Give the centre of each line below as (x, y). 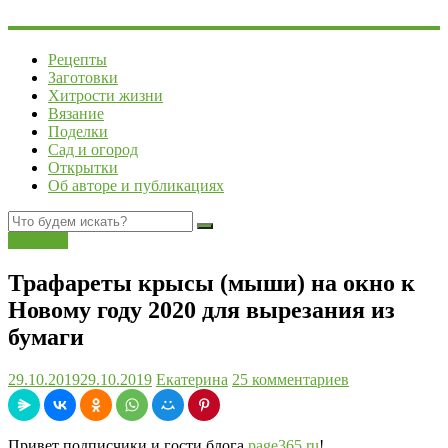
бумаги (46, 337)
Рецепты (77, 60)
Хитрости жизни (105, 96)
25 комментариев (290, 380)
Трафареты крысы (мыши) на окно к (211, 283)
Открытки (83, 168)
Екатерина (192, 380)
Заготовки (83, 78)
